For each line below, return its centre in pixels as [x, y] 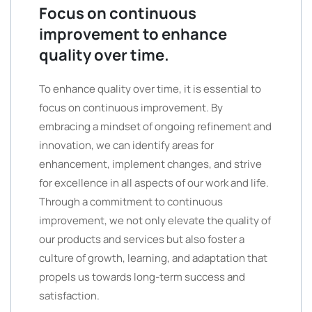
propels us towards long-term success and [142, 277]
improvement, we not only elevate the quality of [155, 220]
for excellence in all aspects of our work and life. [154, 183]
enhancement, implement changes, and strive [150, 164]
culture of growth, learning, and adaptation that [153, 258]
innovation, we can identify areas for [126, 145]
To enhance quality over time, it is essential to [150, 89]
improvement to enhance [133, 34]
